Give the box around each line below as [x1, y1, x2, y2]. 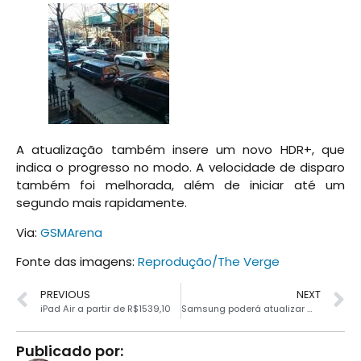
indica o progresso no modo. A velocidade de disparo [16, 159, 345, 176]
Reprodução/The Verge [138, 253, 280, 271]
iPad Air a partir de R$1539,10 [40, 301, 171, 315]
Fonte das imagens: [16, 253, 138, 271]
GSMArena [40, 223, 102, 241]
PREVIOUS [40, 287, 90, 301]
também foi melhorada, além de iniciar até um [16, 176, 345, 194]
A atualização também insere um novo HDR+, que [16, 141, 345, 159]
